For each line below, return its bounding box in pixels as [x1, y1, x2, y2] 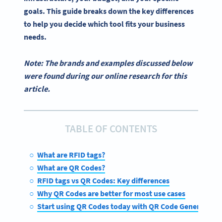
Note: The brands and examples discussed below [24, 57, 193, 68]
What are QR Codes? [37, 162, 105, 172]
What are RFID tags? [37, 149, 105, 160]
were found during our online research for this [24, 70, 187, 81]
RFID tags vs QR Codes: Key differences [37, 175, 169, 185]
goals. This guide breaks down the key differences [24, 6, 194, 16]
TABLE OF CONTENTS [65, 121, 157, 135]
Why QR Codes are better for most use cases [37, 188, 185, 198]
